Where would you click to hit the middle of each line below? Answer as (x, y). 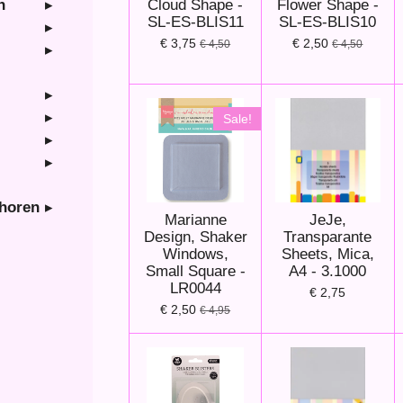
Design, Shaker (195, 237)
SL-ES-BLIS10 (328, 22)
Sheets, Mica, (327, 255)
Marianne (195, 220)
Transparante (328, 237)
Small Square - (195, 272)
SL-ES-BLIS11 (195, 22)
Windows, (195, 255)
